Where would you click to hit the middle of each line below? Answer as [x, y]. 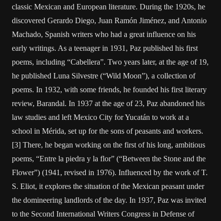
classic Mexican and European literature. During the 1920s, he [109, 7]
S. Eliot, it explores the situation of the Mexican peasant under [108, 186]
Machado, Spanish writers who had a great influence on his [104, 34]
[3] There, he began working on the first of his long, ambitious [109, 145]
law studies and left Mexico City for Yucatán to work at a [100, 117]
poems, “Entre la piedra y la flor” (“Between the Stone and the [109, 159]
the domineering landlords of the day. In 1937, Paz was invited [109, 200]
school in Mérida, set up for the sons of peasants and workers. [108, 131]
